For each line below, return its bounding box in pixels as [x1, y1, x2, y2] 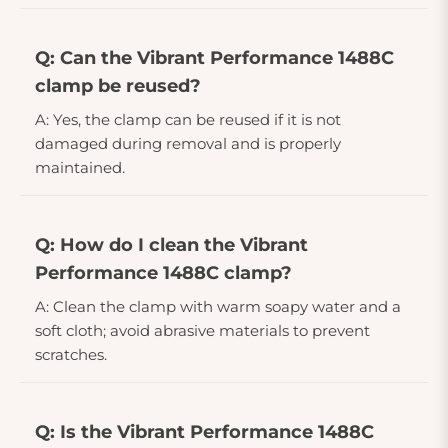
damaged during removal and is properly [35, 133, 341, 153]
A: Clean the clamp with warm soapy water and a [35, 296, 401, 316]
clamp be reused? [35, 74, 201, 97]
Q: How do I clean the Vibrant [35, 233, 308, 256]
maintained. [35, 157, 125, 177]
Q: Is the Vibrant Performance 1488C [35, 420, 374, 443]
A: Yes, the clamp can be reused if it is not [35, 109, 341, 129]
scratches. [35, 344, 107, 364]
